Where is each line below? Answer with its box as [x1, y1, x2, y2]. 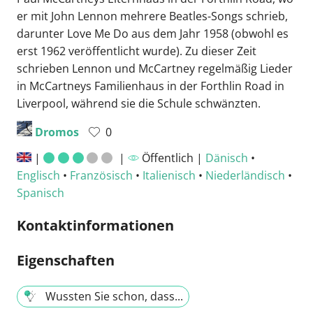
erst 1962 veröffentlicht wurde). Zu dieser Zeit [17, 43, 256, 59]
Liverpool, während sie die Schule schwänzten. [17, 95, 261, 111]
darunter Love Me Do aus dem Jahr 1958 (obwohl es [17, 25, 289, 41]
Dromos [35, 124, 79, 140]
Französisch [70, 167, 133, 183]
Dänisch [205, 150, 248, 166]
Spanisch [17, 184, 64, 201]
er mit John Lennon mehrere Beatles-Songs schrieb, [17, 8, 288, 24]
